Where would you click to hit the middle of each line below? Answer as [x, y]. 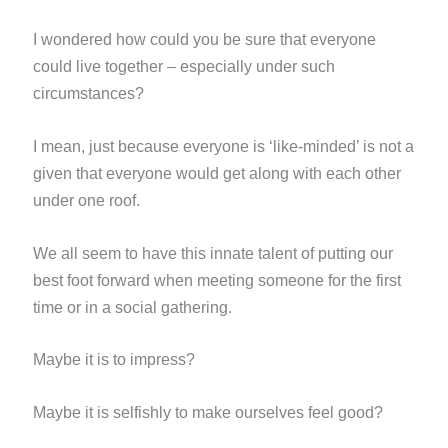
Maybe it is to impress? [115, 360]
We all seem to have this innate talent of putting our [212, 253]
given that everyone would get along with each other [216, 173]
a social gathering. [166, 307]
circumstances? [88, 94]
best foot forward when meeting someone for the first [216, 280]
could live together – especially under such [183, 67]
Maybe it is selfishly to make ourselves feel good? [207, 412]
